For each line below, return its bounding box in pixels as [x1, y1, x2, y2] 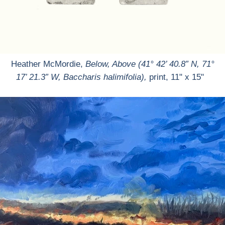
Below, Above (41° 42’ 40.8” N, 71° [85, 59, 214, 69]
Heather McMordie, [11, 59, 85, 69]
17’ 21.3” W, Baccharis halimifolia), [16, 72, 147, 82]
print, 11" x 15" [149, 72, 209, 82]
